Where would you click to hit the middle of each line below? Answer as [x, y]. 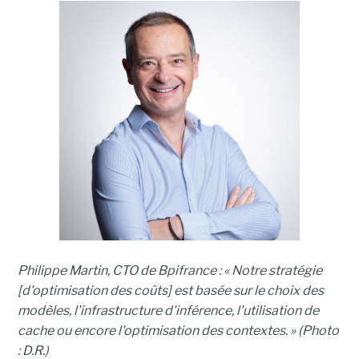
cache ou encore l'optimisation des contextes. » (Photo [178, 331]
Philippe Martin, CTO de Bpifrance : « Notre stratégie [169, 271]
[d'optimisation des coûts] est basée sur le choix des [170, 291]
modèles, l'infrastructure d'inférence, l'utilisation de [168, 311]
